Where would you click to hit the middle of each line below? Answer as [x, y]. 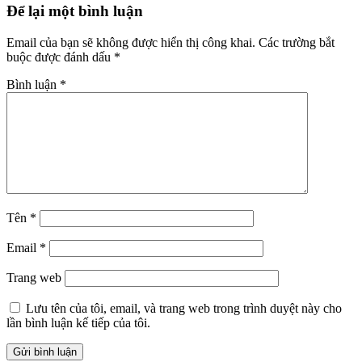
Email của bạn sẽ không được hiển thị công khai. [131, 42]
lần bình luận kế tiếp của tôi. [78, 322]
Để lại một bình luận [75, 11]
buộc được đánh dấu [60, 57]
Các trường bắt [297, 42]
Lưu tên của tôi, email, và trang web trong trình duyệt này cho [184, 308]
